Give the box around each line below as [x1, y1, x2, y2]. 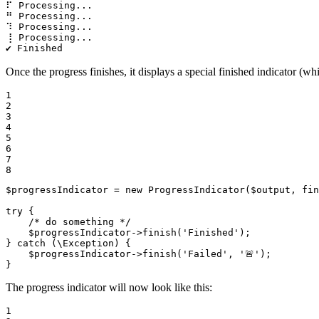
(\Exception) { [46, 238, 131, 249]
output [256, 184, 291, 196]
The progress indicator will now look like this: [6, 281, 212, 294]
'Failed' [182, 249, 228, 260]
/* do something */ [28, 216, 131, 228]
